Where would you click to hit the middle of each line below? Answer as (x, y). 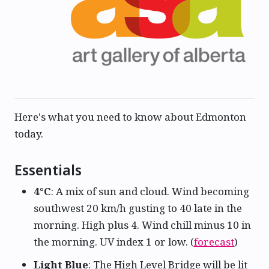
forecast (214, 241)
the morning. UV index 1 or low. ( (114, 241)
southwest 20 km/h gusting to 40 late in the (138, 208)
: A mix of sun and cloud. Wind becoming (150, 191)
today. (29, 133)
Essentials (48, 170)
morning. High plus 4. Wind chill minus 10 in (142, 225)
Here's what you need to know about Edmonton (130, 116)
